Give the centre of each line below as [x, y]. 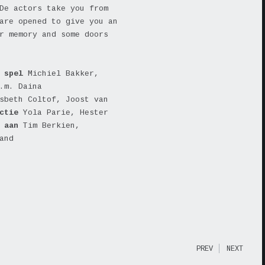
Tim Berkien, [51, 126]
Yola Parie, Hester [66, 113]
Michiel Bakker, [61, 74]
